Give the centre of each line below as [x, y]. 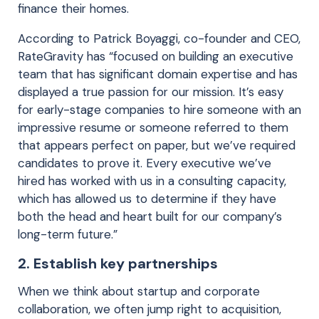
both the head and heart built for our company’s [150, 216]
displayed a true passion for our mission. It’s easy [151, 91]
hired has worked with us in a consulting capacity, [152, 181]
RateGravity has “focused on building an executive [156, 56]
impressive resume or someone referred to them [153, 127]
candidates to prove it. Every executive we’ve [145, 163]
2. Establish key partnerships [118, 263]
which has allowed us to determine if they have [147, 198]
